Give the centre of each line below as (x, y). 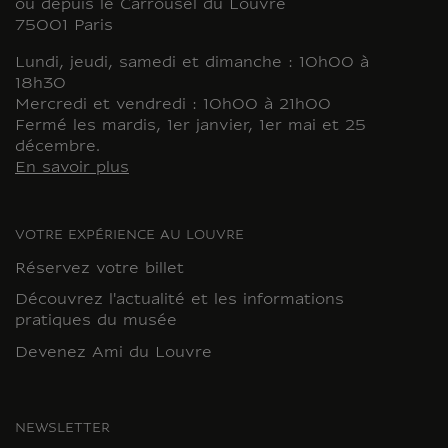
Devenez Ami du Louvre (113, 353)
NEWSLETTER (62, 428)
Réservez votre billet (99, 269)
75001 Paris (64, 26)
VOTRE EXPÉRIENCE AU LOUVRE (129, 235)
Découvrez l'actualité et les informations (179, 301)
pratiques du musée (96, 322)
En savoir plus (72, 168)
